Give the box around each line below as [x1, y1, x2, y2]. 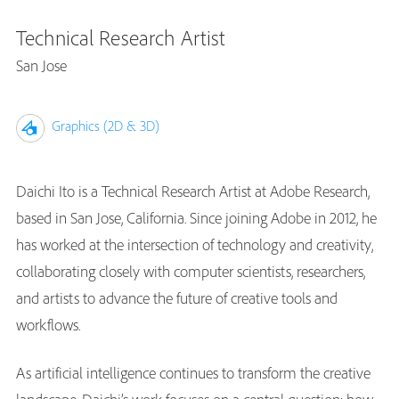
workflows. [16, 314, 80, 336]
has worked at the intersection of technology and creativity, [16, 234, 373, 256]
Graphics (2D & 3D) [52, 117, 159, 134]
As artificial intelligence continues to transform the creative [16, 362, 370, 384]
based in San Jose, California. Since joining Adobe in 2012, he [16, 208, 377, 229]
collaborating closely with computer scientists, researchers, [16, 261, 365, 282]
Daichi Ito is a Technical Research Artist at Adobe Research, [16, 181, 370, 202]
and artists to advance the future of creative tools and [16, 288, 338, 309]
